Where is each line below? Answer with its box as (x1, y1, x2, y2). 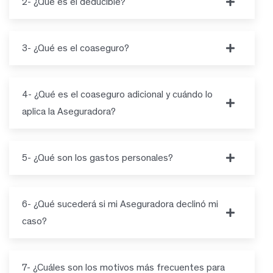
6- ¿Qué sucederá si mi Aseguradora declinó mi (22, 197, 218, 210)
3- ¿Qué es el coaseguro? (22, 41, 129, 54)
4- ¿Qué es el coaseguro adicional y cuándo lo (22, 88, 213, 100)
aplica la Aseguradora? (22, 105, 116, 117)
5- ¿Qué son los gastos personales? (22, 151, 173, 163)
